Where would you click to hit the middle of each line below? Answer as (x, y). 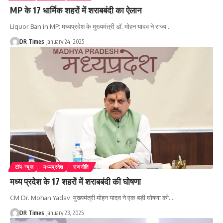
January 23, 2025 (65, 213)
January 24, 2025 (65, 41)
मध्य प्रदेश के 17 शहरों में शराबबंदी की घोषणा (75, 181)
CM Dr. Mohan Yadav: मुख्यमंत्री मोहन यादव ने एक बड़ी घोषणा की (89, 197)
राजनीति (81, 167)
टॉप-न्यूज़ (24, 167)
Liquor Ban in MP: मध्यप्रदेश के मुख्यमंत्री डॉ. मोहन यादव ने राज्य (88, 26)
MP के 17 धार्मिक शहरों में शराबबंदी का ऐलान (76, 10)
